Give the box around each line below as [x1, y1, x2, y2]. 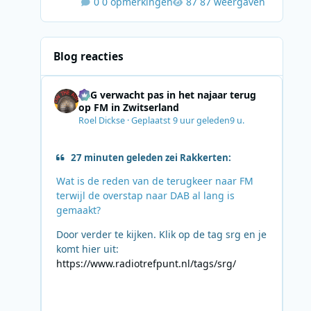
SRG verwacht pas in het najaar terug [78, 88, 256, 102]
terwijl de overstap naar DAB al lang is [56, 189, 235, 203]
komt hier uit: [56, 242, 119, 256]
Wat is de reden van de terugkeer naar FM [56, 174, 253, 188]
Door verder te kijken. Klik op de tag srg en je [56, 228, 267, 242]
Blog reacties [53, 49, 124, 64]
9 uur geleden [172, 114, 230, 126]
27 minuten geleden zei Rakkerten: [70, 151, 231, 164]
